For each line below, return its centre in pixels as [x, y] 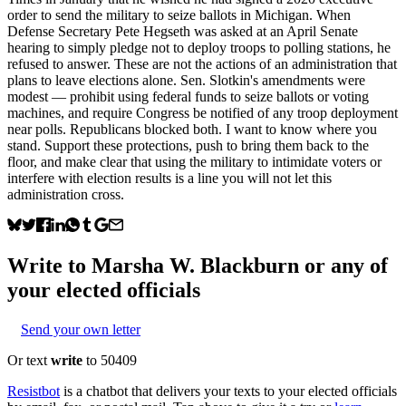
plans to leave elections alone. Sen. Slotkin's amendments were [186, 80]
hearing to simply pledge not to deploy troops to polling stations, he [199, 47]
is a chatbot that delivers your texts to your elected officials [230, 391]
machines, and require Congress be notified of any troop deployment [203, 112]
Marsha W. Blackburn [195, 265]
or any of [343, 265]
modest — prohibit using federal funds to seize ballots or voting [188, 96]
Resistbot [34, 391]
